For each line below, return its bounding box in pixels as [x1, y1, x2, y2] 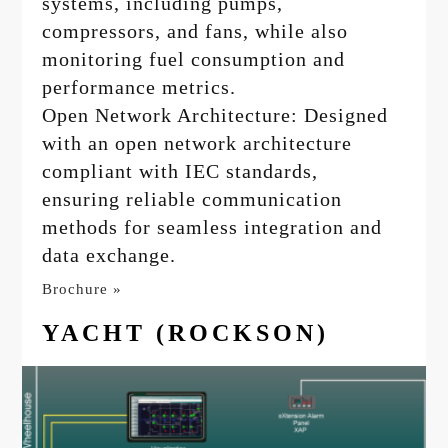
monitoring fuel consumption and [42, 48, 346, 71]
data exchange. [42, 244, 177, 267]
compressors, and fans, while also [42, 20, 349, 43]
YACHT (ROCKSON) [42, 320, 330, 347]
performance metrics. [42, 76, 237, 99]
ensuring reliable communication [42, 188, 343, 211]
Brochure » [42, 281, 123, 298]
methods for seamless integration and [42, 216, 383, 239]
